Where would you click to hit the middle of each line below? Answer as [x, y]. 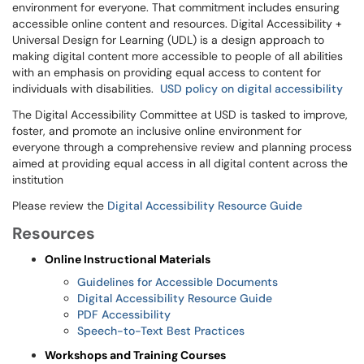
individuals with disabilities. [86, 89]
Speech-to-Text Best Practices [161, 331]
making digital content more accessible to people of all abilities [178, 56]
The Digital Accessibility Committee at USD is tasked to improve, [180, 115]
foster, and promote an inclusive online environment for [157, 131]
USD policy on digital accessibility [251, 89]
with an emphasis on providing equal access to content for [167, 72]
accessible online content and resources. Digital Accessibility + [177, 24]
